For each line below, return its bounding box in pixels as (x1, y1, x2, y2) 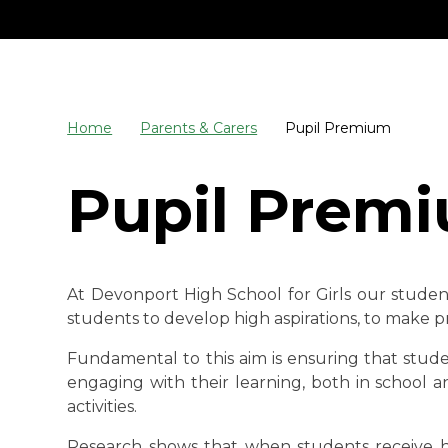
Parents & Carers (140, 119, 258, 138)
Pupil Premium (285, 119, 392, 138)
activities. (67, 397, 138, 417)
